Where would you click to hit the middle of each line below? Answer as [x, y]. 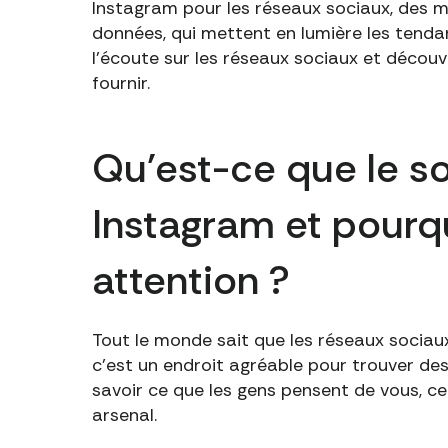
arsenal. [124, 415]
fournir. [121, 83]
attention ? [191, 280]
